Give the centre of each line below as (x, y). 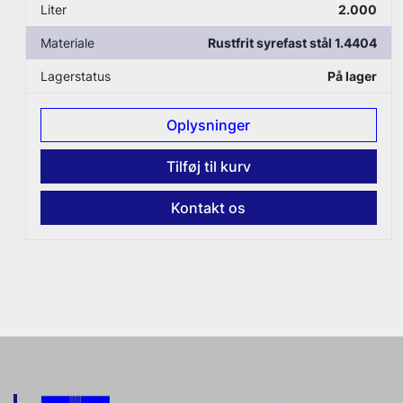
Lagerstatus (76, 76)
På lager (352, 76)
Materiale (68, 43)
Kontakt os (209, 208)
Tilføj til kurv (208, 167)
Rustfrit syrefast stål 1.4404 (292, 43)
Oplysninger (209, 125)
